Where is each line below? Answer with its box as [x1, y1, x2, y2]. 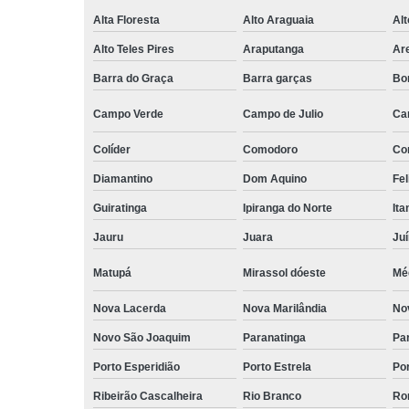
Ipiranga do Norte [242, 201, 332, 215]
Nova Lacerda [93, 301, 166, 315]
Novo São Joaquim [93, 330, 191, 344]
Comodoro [242, 142, 298, 156]
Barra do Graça [93, 71, 173, 85]
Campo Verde [93, 107, 163, 121]
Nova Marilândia [242, 301, 327, 315]
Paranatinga [242, 330, 306, 344]
